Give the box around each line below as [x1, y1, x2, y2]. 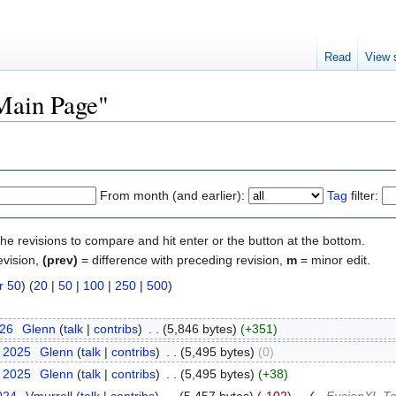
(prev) [42, 252, 78, 267]
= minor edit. [297, 252, 370, 267]
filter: [347, 187, 378, 202]
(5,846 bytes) [162, 322, 237, 337]
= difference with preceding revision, [78, 252, 286, 267]
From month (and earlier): [100, 187, 245, 202]
